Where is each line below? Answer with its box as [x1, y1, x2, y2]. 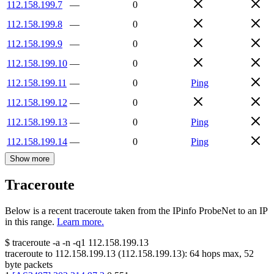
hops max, [199, 248, 244, 259]
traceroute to [5, 248, 53, 259]
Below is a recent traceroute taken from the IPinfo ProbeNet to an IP [5, 206, 267, 217]
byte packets [5, 259, 53, 270]
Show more [10, 154, 50, 163]
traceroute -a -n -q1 [12, 237, 86, 248]
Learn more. [57, 217, 104, 228]
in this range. [5, 217, 54, 228]
